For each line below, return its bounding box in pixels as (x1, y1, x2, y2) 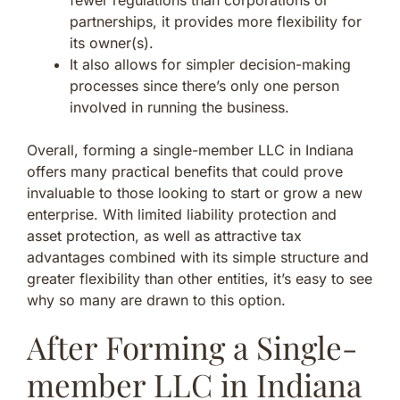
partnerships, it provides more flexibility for (70, 12, 362, 30)
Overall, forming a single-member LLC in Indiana (27, 140, 354, 159)
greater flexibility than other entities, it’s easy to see (27, 269, 372, 287)
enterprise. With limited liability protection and (27, 204, 337, 223)
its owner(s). (70, 33, 154, 52)
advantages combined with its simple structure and (27, 247, 369, 266)
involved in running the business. (70, 97, 289, 116)
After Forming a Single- (27, 325, 357, 368)
